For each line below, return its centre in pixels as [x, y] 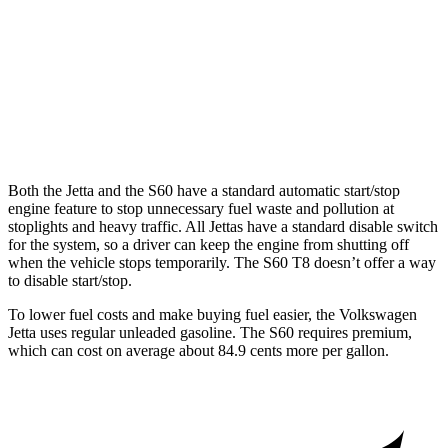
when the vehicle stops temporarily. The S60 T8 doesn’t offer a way [222, 263]
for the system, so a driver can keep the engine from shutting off [208, 245]
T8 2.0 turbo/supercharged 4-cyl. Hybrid [208, 125]
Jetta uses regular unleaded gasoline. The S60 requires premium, [210, 333]
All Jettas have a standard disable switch [311, 227]
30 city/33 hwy [379, 125]
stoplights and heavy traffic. [96, 227]
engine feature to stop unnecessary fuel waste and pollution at [201, 209]
